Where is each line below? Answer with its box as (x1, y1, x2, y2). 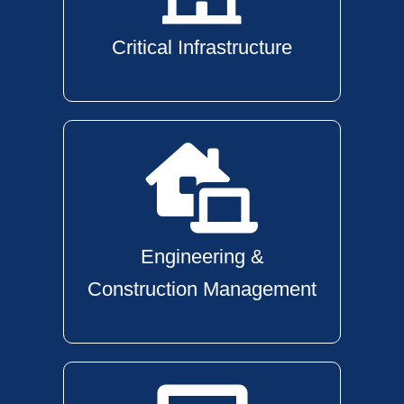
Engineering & (140, 245, 264, 268)
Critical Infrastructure (112, 36, 292, 59)
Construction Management (87, 278, 317, 300)
